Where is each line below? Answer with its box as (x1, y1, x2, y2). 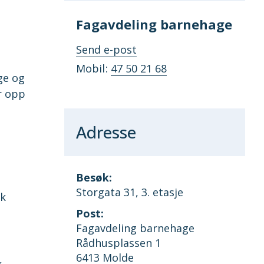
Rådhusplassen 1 (75, 236, 161, 250)
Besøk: (75, 170, 112, 184)
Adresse (75, 121, 136, 143)
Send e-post (75, 42, 137, 57)
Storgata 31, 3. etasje (75, 185, 183, 199)
